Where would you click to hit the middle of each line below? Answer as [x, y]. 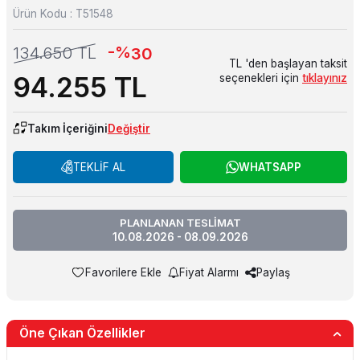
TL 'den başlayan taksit [288, 64]
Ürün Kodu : [44, 14]
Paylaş [273, 273]
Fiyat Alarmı [209, 273]
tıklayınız [325, 78]
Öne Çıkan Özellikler [82, 333]
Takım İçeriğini [67, 129]
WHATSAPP [270, 168]
